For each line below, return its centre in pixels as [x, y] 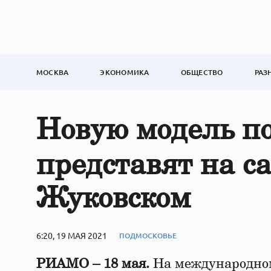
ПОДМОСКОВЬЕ [148, 235]
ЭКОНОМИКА [125, 72]
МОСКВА [53, 72]
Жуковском [113, 199]
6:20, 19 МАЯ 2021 [72, 235]
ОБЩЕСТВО [202, 72]
